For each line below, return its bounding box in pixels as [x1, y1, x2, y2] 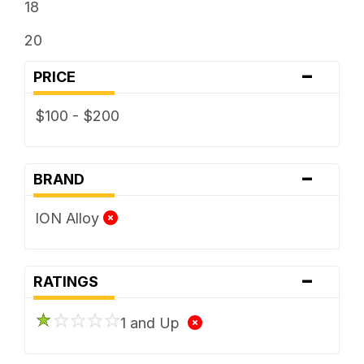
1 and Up [119, 314, 188, 331]
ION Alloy [34, 209, 103, 227]
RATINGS [32, 272, 108, 290]
